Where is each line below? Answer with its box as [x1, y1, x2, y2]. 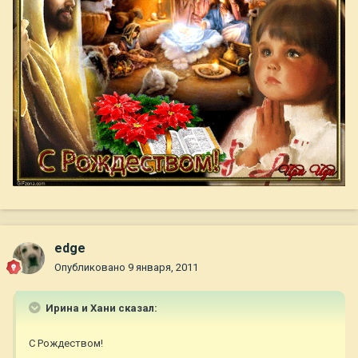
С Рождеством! [29, 337, 103, 350]
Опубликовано [54, 261, 128, 274]
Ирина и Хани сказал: [43, 302, 157, 315]
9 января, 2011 [128, 261, 198, 274]
